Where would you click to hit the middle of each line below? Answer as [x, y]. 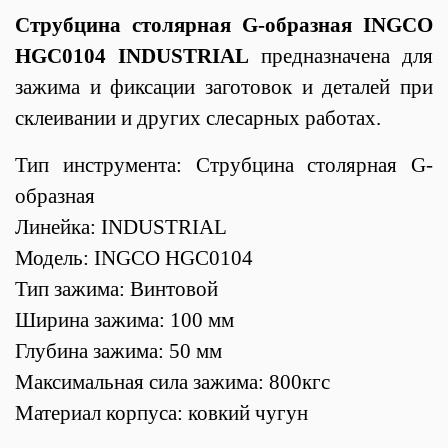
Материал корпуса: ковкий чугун [161, 412]
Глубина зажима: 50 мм [118, 350]
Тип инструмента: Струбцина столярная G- [224, 164]
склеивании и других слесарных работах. [198, 117]
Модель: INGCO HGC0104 [136, 257]
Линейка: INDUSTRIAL [123, 226]
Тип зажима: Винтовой [116, 288]
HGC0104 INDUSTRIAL [132, 55]
